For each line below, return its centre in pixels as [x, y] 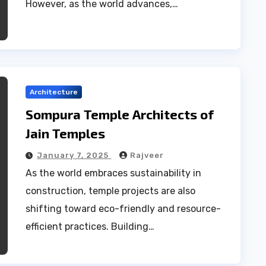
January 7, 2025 [74, 155]
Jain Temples [66, 133]
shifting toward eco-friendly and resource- [123, 209]
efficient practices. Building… [90, 227]
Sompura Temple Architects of [120, 114]
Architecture [54, 92]
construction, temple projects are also [111, 191]
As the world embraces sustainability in [114, 173]
